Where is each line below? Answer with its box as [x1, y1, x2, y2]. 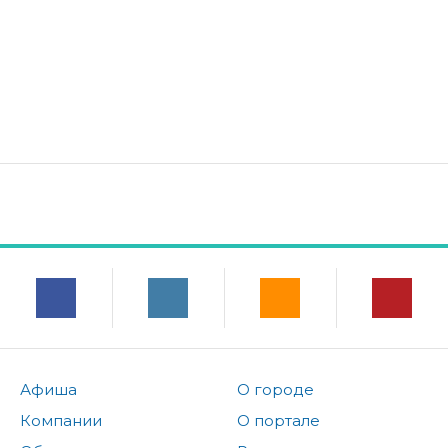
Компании [20, 411, 102, 431]
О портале [236, 411, 320, 431]
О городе [236, 380, 314, 400]
